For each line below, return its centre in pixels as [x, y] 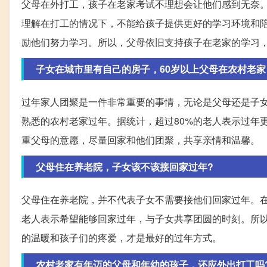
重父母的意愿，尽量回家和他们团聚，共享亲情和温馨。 [141, 139]
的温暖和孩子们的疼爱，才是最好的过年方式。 [122, 237]
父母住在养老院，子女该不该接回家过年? [125, 166]
